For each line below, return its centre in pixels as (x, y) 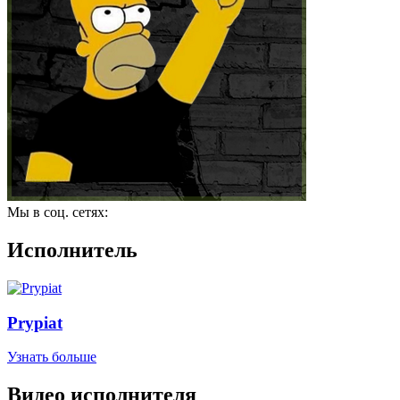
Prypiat (35, 322)
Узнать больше (52, 357)
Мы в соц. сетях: (58, 212)
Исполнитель (72, 250)
